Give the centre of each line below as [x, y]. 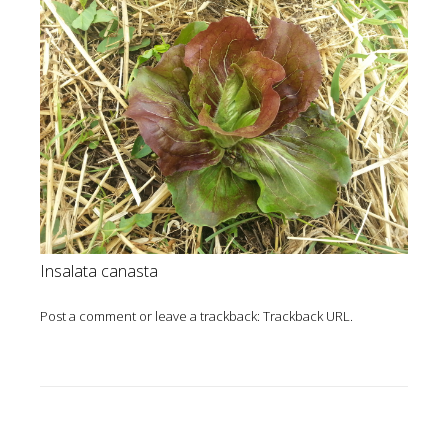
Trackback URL [306, 315]
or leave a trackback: [199, 315]
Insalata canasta [99, 270]
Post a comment [88, 315]
